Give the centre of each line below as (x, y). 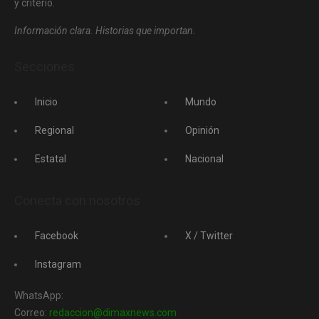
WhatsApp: (39, 296)
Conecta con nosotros (77, 200)
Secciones (45, 67)
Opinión (202, 130)
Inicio (46, 102)
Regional (54, 130)
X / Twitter (209, 236)
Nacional (204, 159)
